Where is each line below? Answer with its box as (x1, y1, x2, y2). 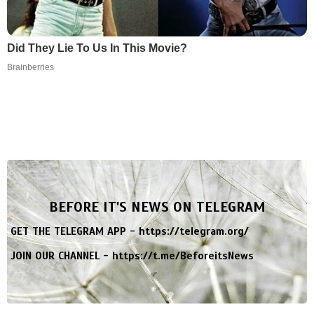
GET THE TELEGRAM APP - (11, 224, 139, 238)
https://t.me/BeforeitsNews (112, 249, 254, 262)
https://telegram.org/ (139, 224, 249, 238)
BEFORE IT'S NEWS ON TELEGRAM (48, 198, 266, 216)
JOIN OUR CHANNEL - (11, 249, 112, 262)
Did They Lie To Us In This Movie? (7, 41, 187, 54)
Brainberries (7, 62, 54, 72)
